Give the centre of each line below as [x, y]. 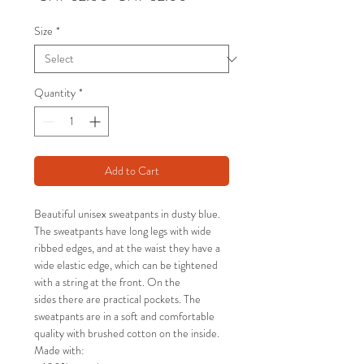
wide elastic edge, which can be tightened [126, 265]
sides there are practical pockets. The [117, 299]
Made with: [59, 351]
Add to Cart [132, 171]
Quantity [55, 93]
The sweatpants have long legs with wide [123, 231]
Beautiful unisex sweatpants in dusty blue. [127, 214]
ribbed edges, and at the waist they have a [127, 248]
